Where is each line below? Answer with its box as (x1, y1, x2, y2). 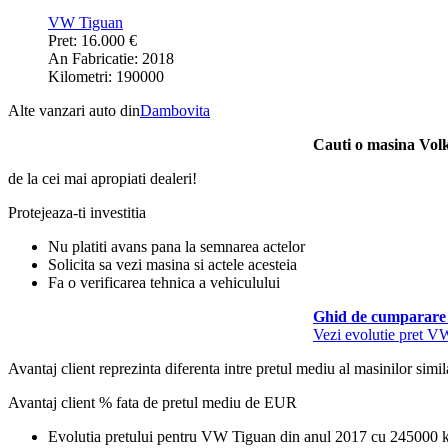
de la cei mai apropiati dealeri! (8, 170, 197, 188)
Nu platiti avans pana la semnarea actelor (48, 238, 305, 256)
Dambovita (140, 102, 210, 120)
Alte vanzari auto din (8, 102, 140, 120)
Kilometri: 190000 (48, 68, 164, 86)
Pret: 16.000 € (48, 32, 137, 50)
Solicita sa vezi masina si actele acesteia (48, 256, 297, 274)
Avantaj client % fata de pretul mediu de (8, 394, 264, 412)
